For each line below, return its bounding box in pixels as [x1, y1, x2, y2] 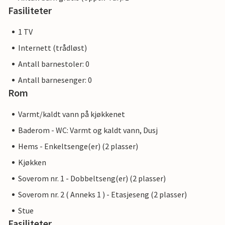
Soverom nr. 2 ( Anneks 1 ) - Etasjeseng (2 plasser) [18, 189, 187, 199]
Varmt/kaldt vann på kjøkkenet [18, 109, 125, 119]
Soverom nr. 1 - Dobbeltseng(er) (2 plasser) [18, 173, 166, 183]
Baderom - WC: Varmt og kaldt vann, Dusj [18, 125, 158, 135]
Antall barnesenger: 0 [18, 75, 92, 85]
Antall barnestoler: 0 [18, 59, 89, 69]
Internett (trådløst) [18, 43, 87, 53]
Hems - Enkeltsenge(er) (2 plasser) [18, 141, 138, 151]
